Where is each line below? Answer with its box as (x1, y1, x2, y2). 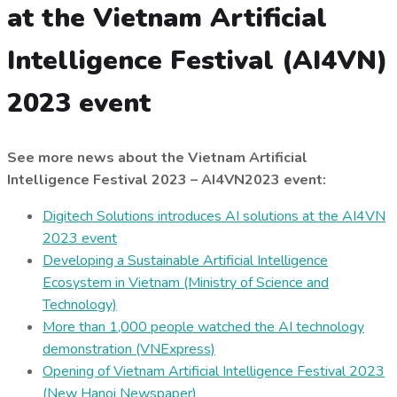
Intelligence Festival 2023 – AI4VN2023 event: (7, 169, 326, 190)
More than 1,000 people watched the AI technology (43, 316, 364, 337)
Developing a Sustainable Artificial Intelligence (43, 250, 328, 270)
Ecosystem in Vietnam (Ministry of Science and (43, 272, 329, 292)
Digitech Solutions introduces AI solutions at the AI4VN (43, 206, 385, 226)
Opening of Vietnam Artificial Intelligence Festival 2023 (43, 361, 385, 381)
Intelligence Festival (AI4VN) (7, 43, 387, 79)
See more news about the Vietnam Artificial (7, 147, 307, 167)
